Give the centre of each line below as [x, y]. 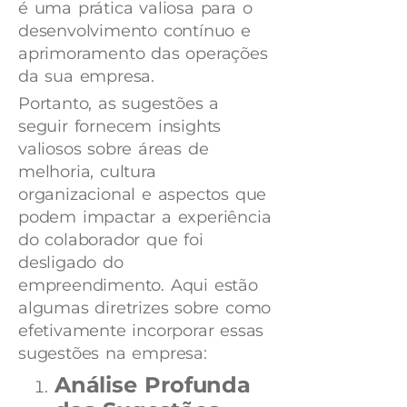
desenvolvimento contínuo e [134, 30]
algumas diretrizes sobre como [145, 308]
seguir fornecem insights [120, 126]
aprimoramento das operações [143, 53]
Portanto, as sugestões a [119, 103]
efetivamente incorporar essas [141, 330]
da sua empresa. [87, 76]
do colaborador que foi [111, 239]
